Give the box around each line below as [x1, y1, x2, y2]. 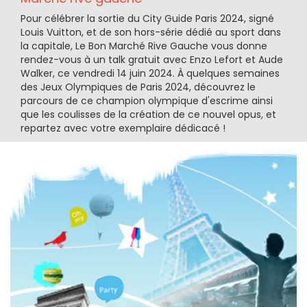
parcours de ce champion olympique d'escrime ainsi [21, 94, 273, 108]
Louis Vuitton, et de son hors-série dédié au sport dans [21, 25, 281, 40]
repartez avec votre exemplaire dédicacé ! [21, 121, 225, 136]
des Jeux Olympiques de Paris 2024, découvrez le [21, 80, 256, 95]
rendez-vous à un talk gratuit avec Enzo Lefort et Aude [21, 53, 283, 67]
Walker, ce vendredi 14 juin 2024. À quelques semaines [21, 66, 280, 81]
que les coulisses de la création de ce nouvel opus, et [21, 108, 276, 122]
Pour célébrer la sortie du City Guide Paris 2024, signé [21, 12, 274, 26]
